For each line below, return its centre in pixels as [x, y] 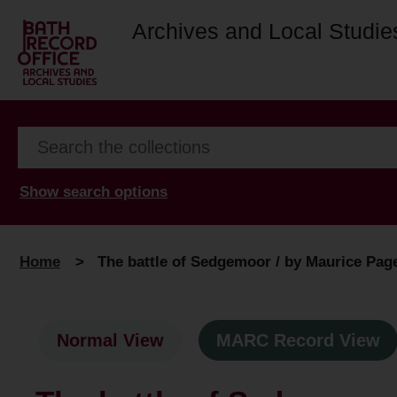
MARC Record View [298, 341]
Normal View [110, 341]
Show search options [93, 191]
